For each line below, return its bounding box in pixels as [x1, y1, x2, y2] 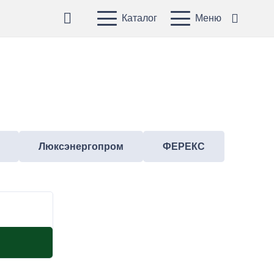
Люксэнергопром [39, 141, 124, 152]
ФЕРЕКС [163, 141, 205, 152]
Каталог [121, 13, 157, 23]
